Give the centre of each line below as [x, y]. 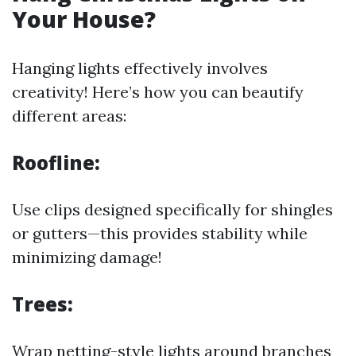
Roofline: [56, 163]
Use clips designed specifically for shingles [172, 209]
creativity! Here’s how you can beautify [158, 92]
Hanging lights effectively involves [140, 68]
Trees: [43, 304]
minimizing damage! [87, 257]
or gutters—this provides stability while [160, 233]
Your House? [84, 19]
